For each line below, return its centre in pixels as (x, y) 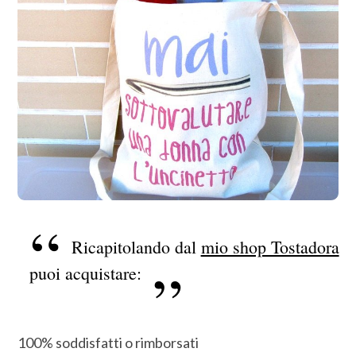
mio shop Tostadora (270, 246)
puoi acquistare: (86, 273)
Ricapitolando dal (136, 246)
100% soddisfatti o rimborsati (108, 343)
